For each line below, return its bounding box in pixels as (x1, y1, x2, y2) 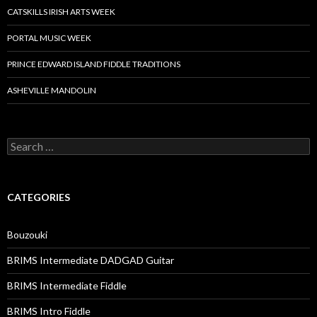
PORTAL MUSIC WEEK (7, 32, 91, 43)
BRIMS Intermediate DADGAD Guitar (7, 253, 174, 266)
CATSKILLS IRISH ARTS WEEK (7, 6, 115, 17)
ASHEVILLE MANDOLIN (7, 84, 96, 96)
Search (6, 137, 37, 149)
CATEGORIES (7, 190, 70, 203)
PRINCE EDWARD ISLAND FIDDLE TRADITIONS (7, 58, 180, 69)
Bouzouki (7, 228, 47, 241)
